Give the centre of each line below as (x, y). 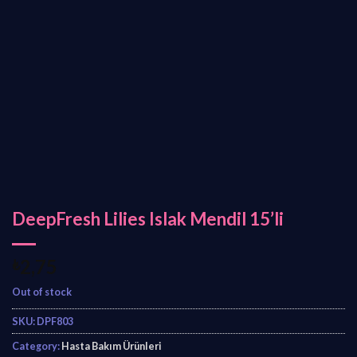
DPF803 (55, 322)
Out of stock (42, 292)
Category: (37, 346)
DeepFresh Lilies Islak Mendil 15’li (148, 218)
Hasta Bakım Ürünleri (112, 346)
